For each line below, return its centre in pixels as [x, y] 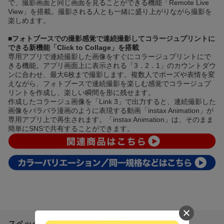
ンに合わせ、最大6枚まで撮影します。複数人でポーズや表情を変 [111, 74]
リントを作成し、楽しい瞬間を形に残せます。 [81, 92]
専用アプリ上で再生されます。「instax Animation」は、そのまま [111, 119]
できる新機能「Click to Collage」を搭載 [73, 47]
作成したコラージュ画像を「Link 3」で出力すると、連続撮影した [112, 101]
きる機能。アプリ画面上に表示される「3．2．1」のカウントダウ [112, 65]
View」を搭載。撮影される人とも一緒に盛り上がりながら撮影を [110, 11]
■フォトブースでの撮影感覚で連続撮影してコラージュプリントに [111, 38]
